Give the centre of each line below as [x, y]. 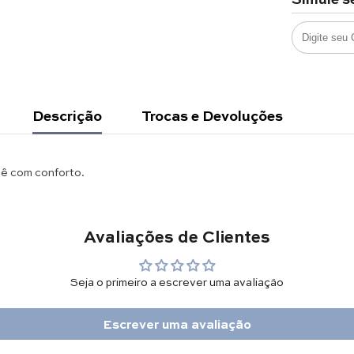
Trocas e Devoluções [212, 115]
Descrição [67, 115]
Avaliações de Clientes [177, 235]
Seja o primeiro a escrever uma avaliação [177, 281]
